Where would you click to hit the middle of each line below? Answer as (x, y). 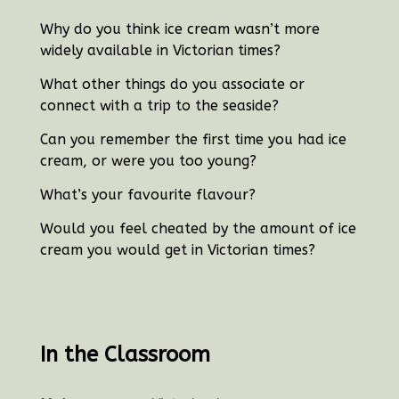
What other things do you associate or (172, 84)
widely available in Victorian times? (160, 50)
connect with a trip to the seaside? (159, 105)
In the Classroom (128, 354)
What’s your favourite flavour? (147, 194)
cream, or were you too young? (148, 160)
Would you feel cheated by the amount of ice (198, 228)
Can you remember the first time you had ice (193, 139)
